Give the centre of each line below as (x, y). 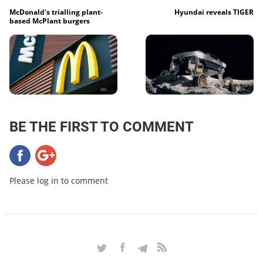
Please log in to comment (59, 181)
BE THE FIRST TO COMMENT (102, 127)
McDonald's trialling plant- (56, 12)
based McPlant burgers (50, 21)
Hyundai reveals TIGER (214, 12)
